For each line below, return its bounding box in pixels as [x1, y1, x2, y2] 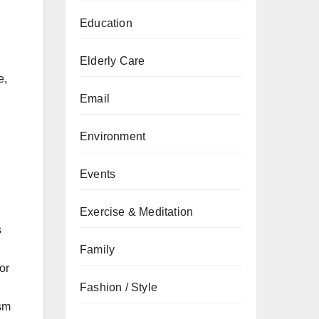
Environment [80, 130, 146, 142]
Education [80, 17, 132, 29]
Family [80, 244, 115, 256]
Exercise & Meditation [80, 206, 194, 218]
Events [80, 168, 116, 180]
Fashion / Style [80, 281, 157, 293]
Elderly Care [80, 55, 145, 67]
